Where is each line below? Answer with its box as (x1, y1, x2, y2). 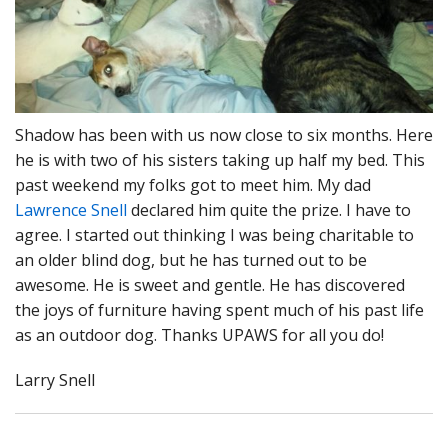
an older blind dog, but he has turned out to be (15, 249, 367, 272)
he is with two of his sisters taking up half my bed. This (15, 149, 425, 172)
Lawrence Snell (15, 199, 131, 222)
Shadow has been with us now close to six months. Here (15, 124, 433, 147)
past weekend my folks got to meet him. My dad (15, 174, 371, 197)
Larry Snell (15, 369, 95, 392)
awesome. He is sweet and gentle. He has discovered (15, 274, 405, 297)
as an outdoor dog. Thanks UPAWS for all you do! (15, 324, 384, 347)
